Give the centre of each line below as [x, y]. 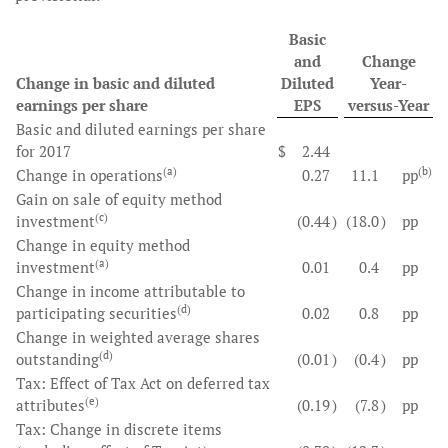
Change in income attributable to [130, 291]
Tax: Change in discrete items [119, 429]
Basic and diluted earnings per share [141, 129]
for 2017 [43, 151]
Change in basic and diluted [115, 83]
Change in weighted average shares [138, 337]
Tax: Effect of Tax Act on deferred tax [143, 383]
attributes [50, 405]
